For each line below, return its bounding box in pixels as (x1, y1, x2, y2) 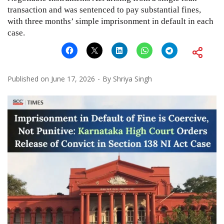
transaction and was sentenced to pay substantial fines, (7, 4, 201, 14)
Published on (7, 73, 51, 83)
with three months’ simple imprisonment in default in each (7, 16, 213, 26)
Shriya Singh (113, 73, 152, 83)
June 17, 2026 (51, 73, 95, 83)
